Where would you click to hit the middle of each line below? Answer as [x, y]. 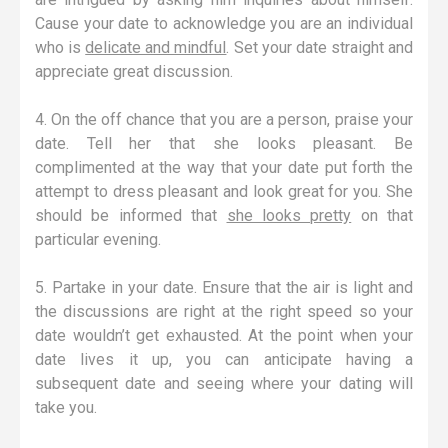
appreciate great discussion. [134, 71]
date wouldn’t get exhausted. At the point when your [224, 335]
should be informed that [131, 215]
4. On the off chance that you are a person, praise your [224, 119]
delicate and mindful [156, 47]
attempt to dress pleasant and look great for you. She [224, 191]
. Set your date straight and [320, 47]
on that [382, 215]
